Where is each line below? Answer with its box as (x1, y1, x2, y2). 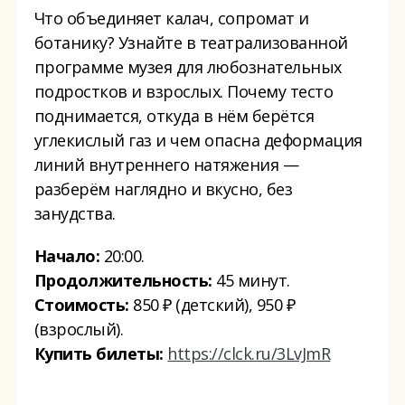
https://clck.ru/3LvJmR (167, 342, 331, 364)
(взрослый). (33, 317, 124, 340)
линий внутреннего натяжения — (33, 153, 299, 175)
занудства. (33, 202, 116, 224)
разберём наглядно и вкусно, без (33, 177, 293, 200)
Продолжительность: (33, 268, 212, 291)
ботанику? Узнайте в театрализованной (33, 31, 348, 53)
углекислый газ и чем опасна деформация (33, 128, 363, 151)
